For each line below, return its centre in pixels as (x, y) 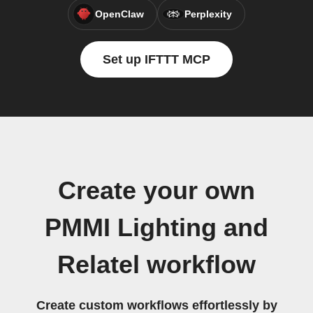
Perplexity (208, 14)
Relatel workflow (156, 265)
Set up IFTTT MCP (156, 59)
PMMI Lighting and (156, 228)
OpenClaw (119, 14)
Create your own (156, 191)
